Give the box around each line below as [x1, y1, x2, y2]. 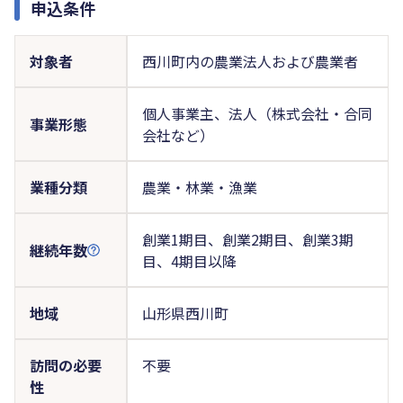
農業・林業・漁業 [141, 175, 257, 198]
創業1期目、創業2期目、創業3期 [141, 228, 354, 250]
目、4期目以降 [141, 249, 237, 272]
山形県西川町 [141, 301, 228, 324]
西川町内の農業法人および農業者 [141, 49, 358, 72]
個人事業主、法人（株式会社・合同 [141, 102, 372, 124]
